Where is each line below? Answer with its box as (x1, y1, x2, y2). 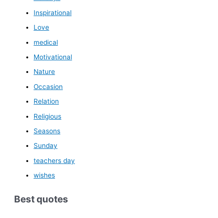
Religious (34, 112, 62, 120)
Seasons (34, 127, 61, 135)
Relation (34, 97, 59, 106)
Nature (34, 68, 55, 76)
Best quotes (14, 193, 69, 205)
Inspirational (34, 8, 72, 17)
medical (34, 38, 58, 46)
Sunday (34, 142, 58, 150)
